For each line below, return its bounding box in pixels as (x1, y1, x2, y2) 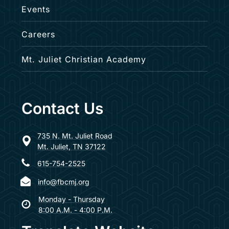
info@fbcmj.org (37, 177, 89, 186)
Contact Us (21, 99, 103, 118)
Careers (21, 29, 55, 40)
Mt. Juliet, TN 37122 (37, 142, 106, 151)
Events (21, 4, 50, 15)
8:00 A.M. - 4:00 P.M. (38, 205, 112, 215)
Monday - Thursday (38, 195, 105, 204)
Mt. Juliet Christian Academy (21, 54, 146, 65)
